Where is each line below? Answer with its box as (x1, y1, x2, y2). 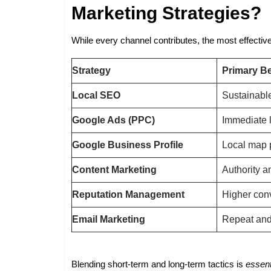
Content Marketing (72, 164, 157, 175)
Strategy (72, 65, 111, 76)
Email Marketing (72, 214, 146, 224)
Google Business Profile (72, 139, 184, 150)
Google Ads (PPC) (72, 114, 155, 125)
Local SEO (72, 90, 121, 100)
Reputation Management (72, 189, 185, 200)
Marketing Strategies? (71, 2, 262, 23)
